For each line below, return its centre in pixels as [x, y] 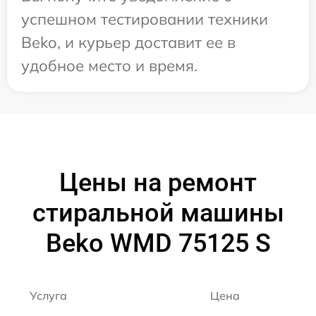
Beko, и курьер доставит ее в [128, 43]
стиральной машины [158, 213]
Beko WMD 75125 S [158, 244]
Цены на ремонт [158, 183]
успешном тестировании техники [145, 19]
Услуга [48, 296]
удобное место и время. [109, 66]
